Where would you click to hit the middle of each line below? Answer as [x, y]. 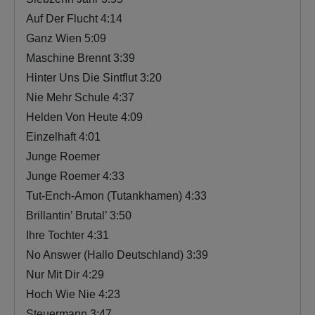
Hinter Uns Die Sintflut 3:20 [94, 77]
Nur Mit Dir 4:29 [65, 274]
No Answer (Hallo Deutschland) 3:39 [117, 255]
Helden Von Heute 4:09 [84, 117]
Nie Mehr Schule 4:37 [80, 97]
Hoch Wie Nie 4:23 [73, 294]
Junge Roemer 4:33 [75, 176]
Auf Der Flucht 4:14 [74, 18]
